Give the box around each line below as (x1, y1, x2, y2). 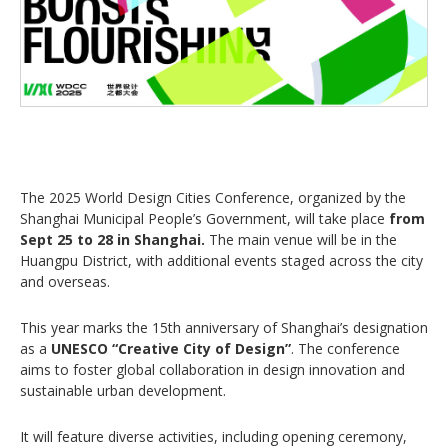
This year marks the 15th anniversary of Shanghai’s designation (20, 318, 428, 338)
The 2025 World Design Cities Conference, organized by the (20, 188, 406, 208)
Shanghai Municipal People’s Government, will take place (20, 209, 385, 229)
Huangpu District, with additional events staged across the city (20, 251, 423, 271)
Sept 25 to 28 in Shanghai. (20, 230, 205, 250)
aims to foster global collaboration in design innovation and (20, 360, 405, 380)
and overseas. (20, 272, 110, 292)
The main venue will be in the (205, 230, 397, 250)
